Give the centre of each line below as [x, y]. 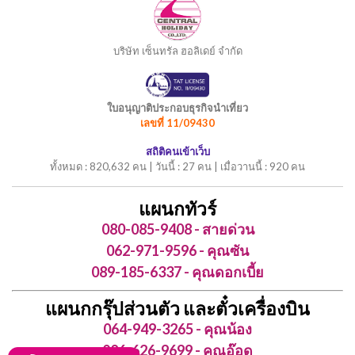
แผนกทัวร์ [177, 208]
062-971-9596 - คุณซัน [177, 250]
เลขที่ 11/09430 [177, 122]
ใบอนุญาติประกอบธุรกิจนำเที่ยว [177, 107]
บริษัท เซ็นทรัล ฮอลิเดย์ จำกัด [177, 51]
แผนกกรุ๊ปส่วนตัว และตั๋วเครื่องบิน [177, 308]
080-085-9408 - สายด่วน [177, 229]
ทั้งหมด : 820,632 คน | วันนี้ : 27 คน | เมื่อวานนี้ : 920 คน [177, 166]
